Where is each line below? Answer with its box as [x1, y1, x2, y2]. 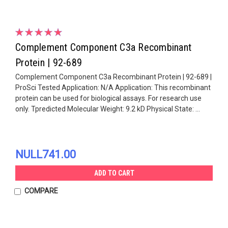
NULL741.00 [15, 148, 76, 161]
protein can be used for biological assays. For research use [15, 94, 202, 102]
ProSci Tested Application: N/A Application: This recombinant [15, 83, 211, 92]
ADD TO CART [94, 168, 134, 177]
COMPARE [24, 186, 58, 195]
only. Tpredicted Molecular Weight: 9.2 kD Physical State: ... [15, 104, 200, 113]
